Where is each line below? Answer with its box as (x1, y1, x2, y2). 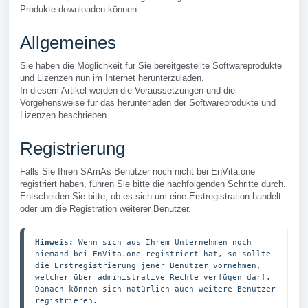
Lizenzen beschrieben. (20, 110, 109, 120)
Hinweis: (35, 237, 78, 247)
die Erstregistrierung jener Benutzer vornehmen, (35, 261, 261, 270)
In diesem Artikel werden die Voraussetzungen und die (20, 85, 235, 96)
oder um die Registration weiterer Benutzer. (20, 203, 191, 214)
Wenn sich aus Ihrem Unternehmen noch (78, 237, 252, 247)
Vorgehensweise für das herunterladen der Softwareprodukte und (20, 98, 276, 108)
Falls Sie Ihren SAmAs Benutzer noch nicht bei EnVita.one (20, 166, 255, 177)
